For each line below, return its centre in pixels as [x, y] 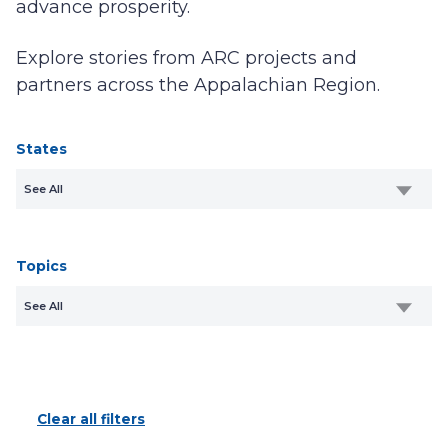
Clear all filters [91, 419]
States [41, 149]
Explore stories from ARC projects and [186, 58]
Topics [41, 266]
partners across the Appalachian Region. [198, 85]
